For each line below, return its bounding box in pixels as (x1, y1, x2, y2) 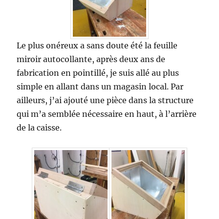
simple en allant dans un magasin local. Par (17, 82, 184, 92)
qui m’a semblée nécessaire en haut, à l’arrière (17, 109, 197, 119)
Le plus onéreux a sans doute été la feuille (17, 41, 178, 51)
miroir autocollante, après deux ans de (17, 54, 166, 65)
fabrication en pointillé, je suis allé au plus (17, 68, 179, 78)
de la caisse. (17, 123, 62, 133)
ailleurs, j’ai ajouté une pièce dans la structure (17, 95, 194, 106)
